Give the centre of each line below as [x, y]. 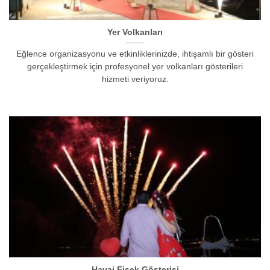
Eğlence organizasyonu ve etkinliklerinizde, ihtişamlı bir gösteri [135, 54]
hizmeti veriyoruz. [135, 80]
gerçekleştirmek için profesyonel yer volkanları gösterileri [135, 67]
